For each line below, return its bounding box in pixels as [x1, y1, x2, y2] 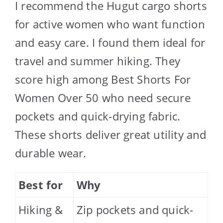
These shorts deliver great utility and [15, 127, 207, 142]
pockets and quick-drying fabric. [15, 109, 181, 124]
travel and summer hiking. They [15, 53, 181, 69]
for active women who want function [15, 16, 205, 32]
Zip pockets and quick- [77, 202, 194, 218]
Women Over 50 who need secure [15, 90, 191, 106]
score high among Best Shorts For [15, 72, 191, 87]
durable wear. [15, 145, 87, 161]
